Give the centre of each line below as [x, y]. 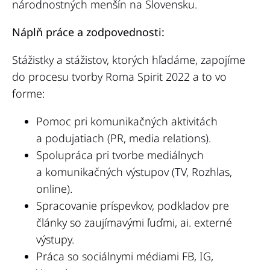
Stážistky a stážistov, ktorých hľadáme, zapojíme [129, 60]
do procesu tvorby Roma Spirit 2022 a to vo [119, 77]
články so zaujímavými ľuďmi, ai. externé [134, 223]
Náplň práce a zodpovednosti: [88, 32]
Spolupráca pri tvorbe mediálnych [120, 155]
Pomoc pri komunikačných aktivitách [127, 121]
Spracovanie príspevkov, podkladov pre [133, 206]
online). [54, 189]
